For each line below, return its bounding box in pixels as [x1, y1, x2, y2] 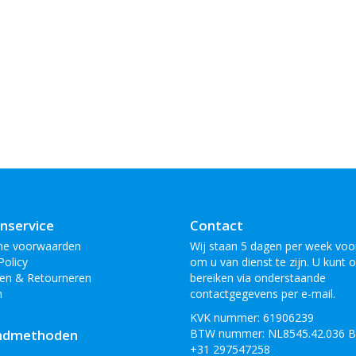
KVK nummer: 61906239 [190, 309, 314, 325]
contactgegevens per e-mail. [190, 285, 335, 301]
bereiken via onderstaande [190, 269, 326, 285]
